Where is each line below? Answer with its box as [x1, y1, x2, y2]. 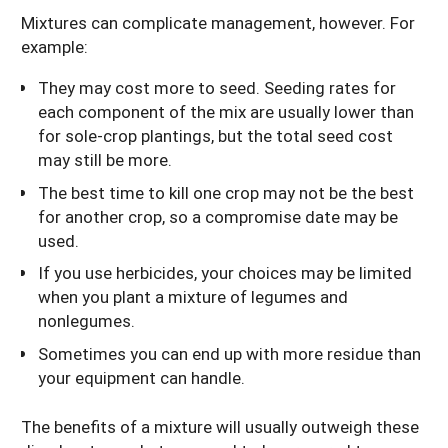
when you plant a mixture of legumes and [38, 285, 348, 309]
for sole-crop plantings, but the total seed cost [38, 124, 393, 148]
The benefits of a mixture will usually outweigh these [21, 415, 419, 439]
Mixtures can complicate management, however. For [21, 11, 415, 35]
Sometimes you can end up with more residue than [38, 341, 421, 365]
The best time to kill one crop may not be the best [38, 180, 414, 204]
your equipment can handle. [38, 365, 245, 389]
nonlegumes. [38, 309, 135, 333]
